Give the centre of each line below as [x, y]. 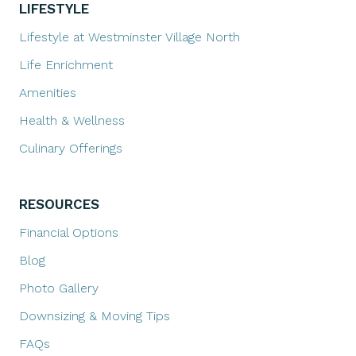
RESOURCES [59, 204]
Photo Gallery [59, 288]
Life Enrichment [66, 64]
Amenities [48, 92]
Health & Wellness [72, 120]
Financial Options [69, 232]
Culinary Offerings [71, 148]
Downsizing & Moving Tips [95, 315]
